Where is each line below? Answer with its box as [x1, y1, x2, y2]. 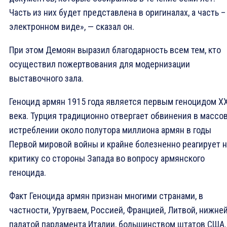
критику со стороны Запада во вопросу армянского [9, 153, 205, 164]
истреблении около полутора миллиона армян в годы [9, 125, 211, 136]
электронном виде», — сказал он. [9, 21, 134, 32]
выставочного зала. [9, 73, 84, 84]
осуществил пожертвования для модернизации [9, 59, 190, 70]
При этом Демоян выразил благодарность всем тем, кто [9, 45, 221, 56]
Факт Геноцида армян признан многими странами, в [9, 191, 203, 202]
